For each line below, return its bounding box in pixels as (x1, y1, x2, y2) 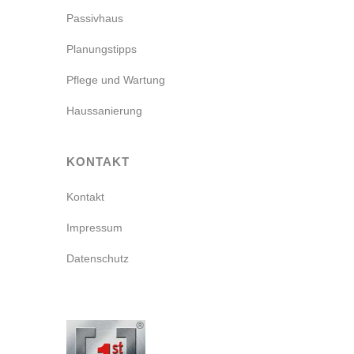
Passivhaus (66, 11, 123, 24)
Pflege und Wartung (66, 73, 165, 86)
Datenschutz (66, 251, 129, 265)
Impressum (66, 220, 122, 234)
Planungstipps (66, 42, 137, 55)
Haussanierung (66, 104, 142, 117)
